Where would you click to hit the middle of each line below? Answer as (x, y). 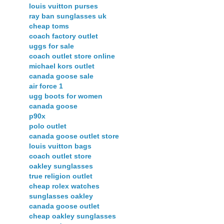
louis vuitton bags (60, 146)
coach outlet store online (72, 56)
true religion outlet (61, 176)
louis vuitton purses (63, 6)
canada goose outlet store (74, 136)
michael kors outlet (62, 66)
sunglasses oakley (61, 196)
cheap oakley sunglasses (72, 216)
